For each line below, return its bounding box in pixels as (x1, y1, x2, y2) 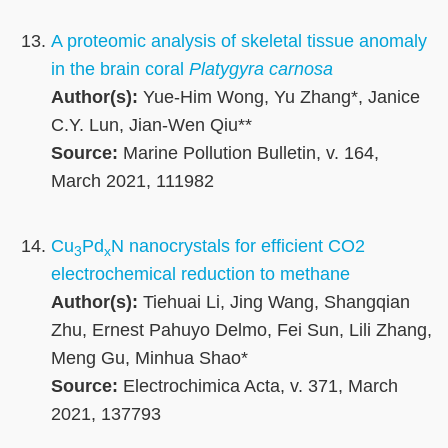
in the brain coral (51, 59, 189, 80)
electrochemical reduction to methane (51, 264, 350, 285)
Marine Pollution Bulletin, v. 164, (118, 143, 379, 164)
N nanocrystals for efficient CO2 (111, 236, 365, 257)
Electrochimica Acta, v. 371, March (118, 376, 398, 397)
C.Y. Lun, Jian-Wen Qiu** (51, 115, 252, 136)
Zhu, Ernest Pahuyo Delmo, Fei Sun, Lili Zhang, (51, 320, 432, 341)
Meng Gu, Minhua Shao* (51, 348, 248, 369)
